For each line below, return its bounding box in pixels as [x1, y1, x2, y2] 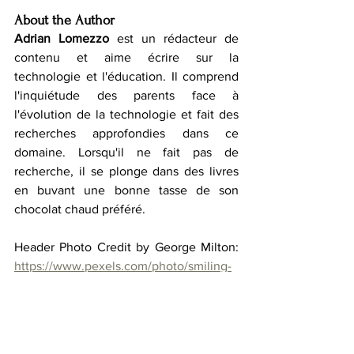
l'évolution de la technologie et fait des [14, 107, 239, 121]
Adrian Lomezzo [14, 31, 109, 45]
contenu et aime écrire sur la [14, 50, 239, 64]
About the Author [14, 12, 115, 28]
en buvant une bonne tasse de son [14, 183, 239, 197]
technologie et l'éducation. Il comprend [14, 69, 239, 83]
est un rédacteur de [109, 31, 239, 45]
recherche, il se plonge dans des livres [14, 164, 239, 178]
